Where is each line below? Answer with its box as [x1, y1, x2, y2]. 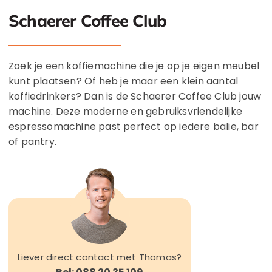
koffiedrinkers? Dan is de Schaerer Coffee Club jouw [8, 89, 262, 104]
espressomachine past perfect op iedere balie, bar [8, 120, 259, 134]
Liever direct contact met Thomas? [17, 251, 182, 264]
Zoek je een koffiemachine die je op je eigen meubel [8, 59, 260, 73]
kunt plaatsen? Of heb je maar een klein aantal [8, 74, 239, 89]
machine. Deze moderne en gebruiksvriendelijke [8, 104, 243, 119]
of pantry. [8, 135, 56, 149]
